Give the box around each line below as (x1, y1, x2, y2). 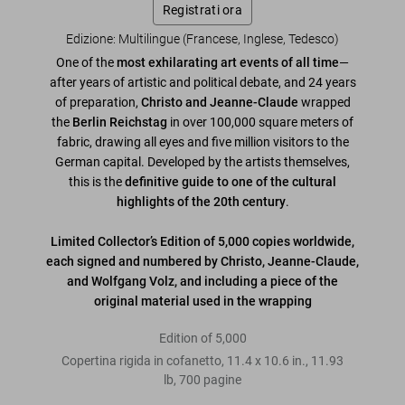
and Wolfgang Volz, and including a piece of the (67, 274, 338, 289)
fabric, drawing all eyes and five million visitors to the (56, 135, 349, 150)
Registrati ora (162, 3, 243, 18)
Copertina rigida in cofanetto (61, 353, 221, 369)
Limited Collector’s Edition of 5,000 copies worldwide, (51, 234, 354, 250)
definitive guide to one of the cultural (122, 174, 336, 190)
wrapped (300, 95, 351, 110)
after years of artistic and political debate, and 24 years (49, 75, 356, 90)
